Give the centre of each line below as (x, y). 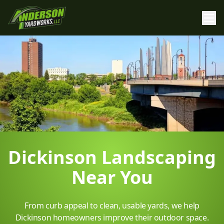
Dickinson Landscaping (112, 157)
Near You (112, 177)
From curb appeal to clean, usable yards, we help (112, 206)
